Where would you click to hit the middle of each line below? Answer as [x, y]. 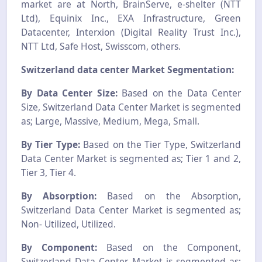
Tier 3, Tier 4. [49, 173]
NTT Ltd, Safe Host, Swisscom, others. [101, 46]
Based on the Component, [169, 248]
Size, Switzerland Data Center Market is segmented [131, 107]
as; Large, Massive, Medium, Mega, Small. [110, 121]
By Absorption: [59, 196]
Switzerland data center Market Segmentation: [127, 70]
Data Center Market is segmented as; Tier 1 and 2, [131, 159]
